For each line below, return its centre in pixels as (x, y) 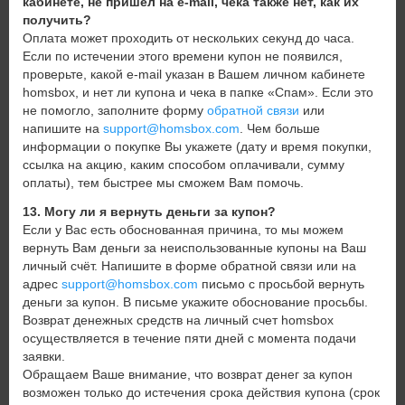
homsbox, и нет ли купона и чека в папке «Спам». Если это (198, 92)
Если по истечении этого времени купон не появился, (183, 56)
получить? (57, 20)
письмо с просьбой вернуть (281, 284)
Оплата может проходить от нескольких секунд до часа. (188, 38)
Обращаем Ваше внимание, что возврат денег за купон (188, 374)
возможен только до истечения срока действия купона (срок (201, 392)
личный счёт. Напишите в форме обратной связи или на (189, 266)
